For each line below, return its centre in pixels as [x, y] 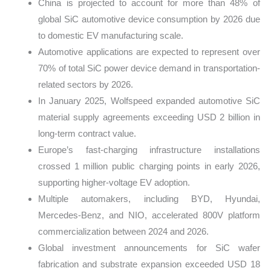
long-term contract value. [87, 133]
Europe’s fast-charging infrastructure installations [149, 149]
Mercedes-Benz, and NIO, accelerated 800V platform [149, 215]
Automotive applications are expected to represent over [149, 51]
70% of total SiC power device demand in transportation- [149, 68]
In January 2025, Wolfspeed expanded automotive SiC [149, 100]
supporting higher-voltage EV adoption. [114, 182]
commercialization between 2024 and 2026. [124, 231]
